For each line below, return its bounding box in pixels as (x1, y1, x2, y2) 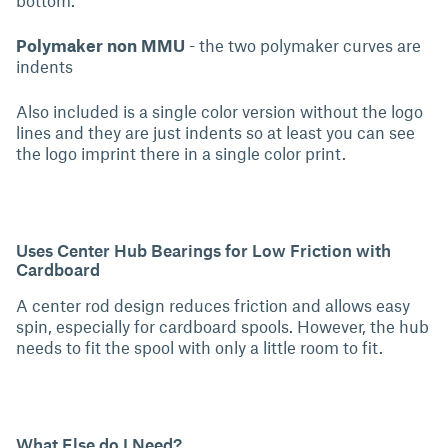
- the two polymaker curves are (189, 34, 421, 55)
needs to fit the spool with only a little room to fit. (16, 336, 387, 357)
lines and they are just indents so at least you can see (16, 121, 415, 142)
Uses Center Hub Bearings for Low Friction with (16, 239, 391, 260)
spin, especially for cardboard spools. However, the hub (16, 315, 429, 336)
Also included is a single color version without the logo (16, 100, 423, 121)
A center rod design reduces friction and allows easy (16, 294, 410, 315)
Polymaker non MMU (16, 34, 189, 55)
